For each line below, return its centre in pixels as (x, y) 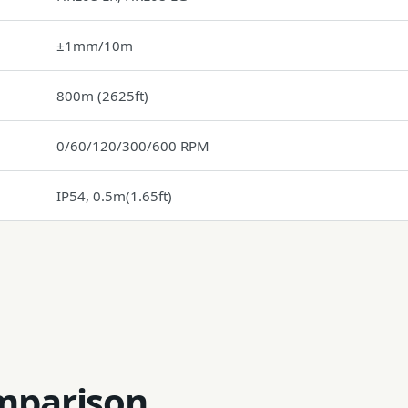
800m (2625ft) (102, 96)
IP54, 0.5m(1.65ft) (114, 196)
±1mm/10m (95, 46)
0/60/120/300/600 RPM (133, 146)
